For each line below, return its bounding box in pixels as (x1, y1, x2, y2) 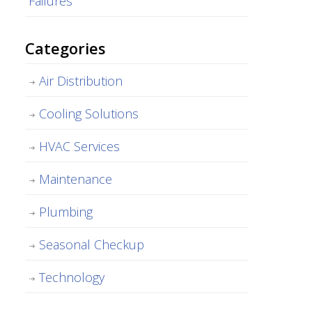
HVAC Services (39, 137, 120, 155)
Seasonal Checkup (39, 235, 144, 253)
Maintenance (39, 170, 112, 187)
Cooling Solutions (39, 104, 139, 122)
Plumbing (39, 203, 93, 220)
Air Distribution (39, 72, 123, 89)
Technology (39, 268, 104, 286)
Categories (25, 38, 105, 58)
